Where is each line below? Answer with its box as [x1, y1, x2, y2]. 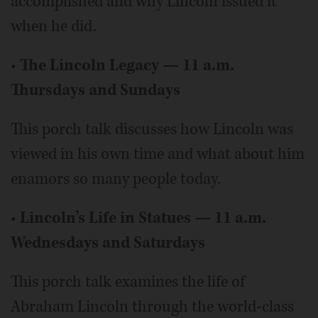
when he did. [11, 15, 97, 37]
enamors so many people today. [11, 168, 221, 190]
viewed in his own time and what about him [11, 143, 305, 165]
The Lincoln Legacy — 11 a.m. [20, 54, 234, 76]
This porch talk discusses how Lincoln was [11, 118, 293, 140]
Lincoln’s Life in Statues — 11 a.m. [20, 207, 266, 229]
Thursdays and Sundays [11, 79, 180, 101]
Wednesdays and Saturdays [11, 231, 205, 253]
